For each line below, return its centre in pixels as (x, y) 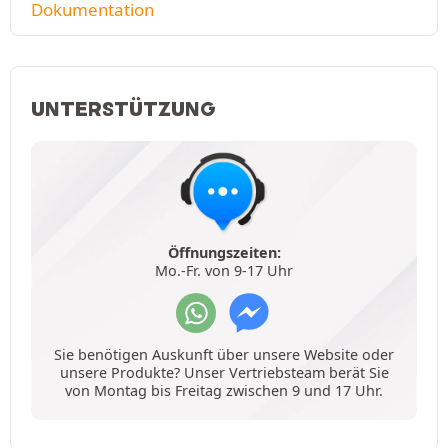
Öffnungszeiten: (224, 252)
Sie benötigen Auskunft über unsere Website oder (224, 354)
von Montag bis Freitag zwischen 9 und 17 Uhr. (224, 390)
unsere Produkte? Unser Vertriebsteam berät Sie (224, 372)
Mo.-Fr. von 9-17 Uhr (224, 270)
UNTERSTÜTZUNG (123, 108)
